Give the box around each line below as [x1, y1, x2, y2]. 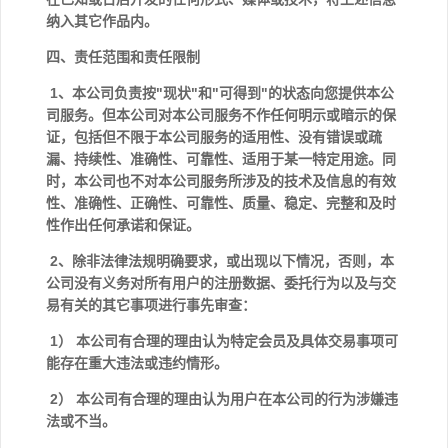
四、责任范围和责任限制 [46, 49, 200, 65]
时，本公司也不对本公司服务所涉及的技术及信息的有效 [46, 173, 396, 189]
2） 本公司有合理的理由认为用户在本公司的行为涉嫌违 [46, 391, 398, 407]
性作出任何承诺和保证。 [46, 217, 204, 233]
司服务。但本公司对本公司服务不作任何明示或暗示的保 [46, 107, 396, 123]
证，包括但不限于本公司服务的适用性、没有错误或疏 [46, 129, 382, 145]
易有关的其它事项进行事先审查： [46, 297, 260, 313]
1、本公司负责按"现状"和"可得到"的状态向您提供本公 [46, 85, 394, 101]
